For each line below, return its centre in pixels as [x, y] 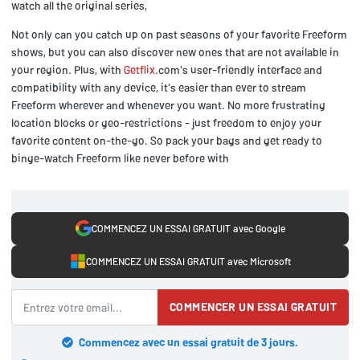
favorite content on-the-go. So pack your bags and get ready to [167, 140]
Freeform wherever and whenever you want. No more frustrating [168, 104]
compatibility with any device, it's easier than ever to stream [159, 87]
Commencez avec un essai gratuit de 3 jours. [188, 342]
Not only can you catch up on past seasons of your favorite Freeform [179, 34]
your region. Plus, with [67, 69]
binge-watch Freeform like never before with [120, 157]
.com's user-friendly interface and [239, 69]
